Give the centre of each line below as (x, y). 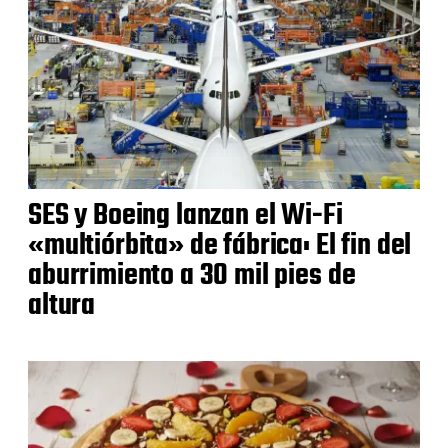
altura (62, 305)
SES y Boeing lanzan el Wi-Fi (185, 215)
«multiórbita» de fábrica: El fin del (220, 245)
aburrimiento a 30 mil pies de (192, 275)
